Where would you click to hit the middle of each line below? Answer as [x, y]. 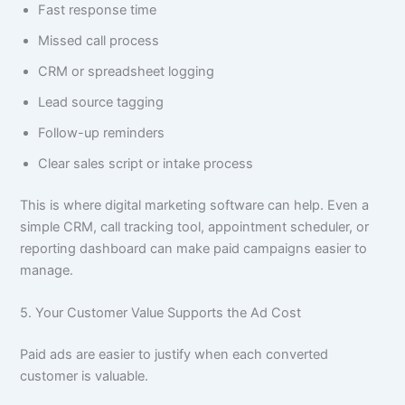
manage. [47, 270]
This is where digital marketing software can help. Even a [195, 205]
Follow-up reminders [102, 132]
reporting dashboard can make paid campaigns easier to [194, 248]
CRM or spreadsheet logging [127, 71]
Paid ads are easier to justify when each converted [174, 355]
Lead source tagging [101, 102]
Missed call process [99, 40]
